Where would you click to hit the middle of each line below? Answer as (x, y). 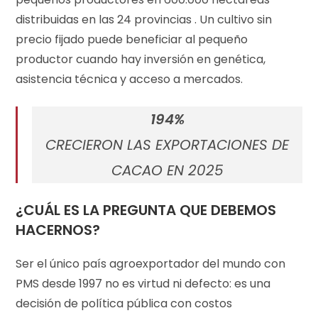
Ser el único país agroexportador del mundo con (151, 263)
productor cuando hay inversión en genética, (141, 59)
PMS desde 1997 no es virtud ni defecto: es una (143, 283)
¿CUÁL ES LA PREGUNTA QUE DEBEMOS (146, 210)
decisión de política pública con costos (124, 303)
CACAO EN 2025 (167, 170)
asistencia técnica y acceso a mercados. (130, 79)
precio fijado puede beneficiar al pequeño (132, 39)
